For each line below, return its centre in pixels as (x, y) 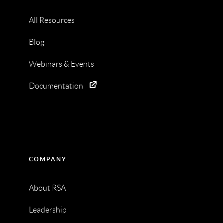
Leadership (48, 210)
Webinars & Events (61, 64)
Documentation (56, 86)
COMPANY (48, 159)
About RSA (47, 188)
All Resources (52, 20)
